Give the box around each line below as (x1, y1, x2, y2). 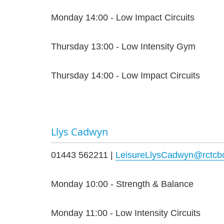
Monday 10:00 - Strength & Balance (51, 179, 193, 189)
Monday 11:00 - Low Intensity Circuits (51, 208, 200, 218)
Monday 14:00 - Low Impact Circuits (51, 12, 194, 23)
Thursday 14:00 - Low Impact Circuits (51, 70, 200, 81)
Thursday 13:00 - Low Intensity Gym (51, 41, 195, 52)
